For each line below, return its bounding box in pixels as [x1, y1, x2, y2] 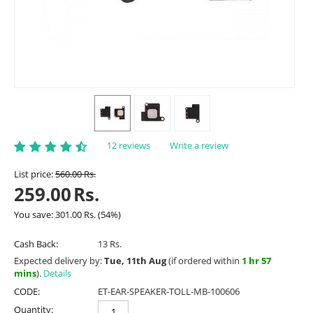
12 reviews [107, 139, 150, 152]
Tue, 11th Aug [104, 254, 166, 267]
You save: [14, 208, 55, 221]
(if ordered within [166, 254, 242, 267]
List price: [14, 167, 53, 180]
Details [43, 266, 71, 279]
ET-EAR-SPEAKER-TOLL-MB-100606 [98, 284, 240, 298]
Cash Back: [14, 237, 58, 250]
